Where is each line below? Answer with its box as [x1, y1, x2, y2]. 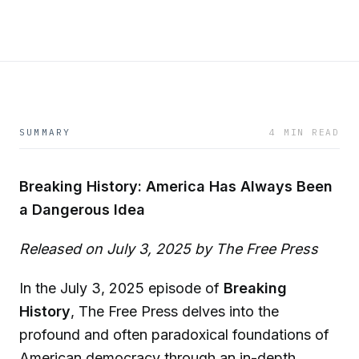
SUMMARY [19, 127, 71, 138]
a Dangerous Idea [19, 201, 145, 218]
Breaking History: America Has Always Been [19, 178, 333, 195]
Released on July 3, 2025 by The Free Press [19, 240, 318, 257]
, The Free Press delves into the [71, 302, 279, 320]
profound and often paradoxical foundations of [19, 325, 329, 343]
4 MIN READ [269, 127, 340, 138]
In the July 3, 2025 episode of [19, 279, 224, 296]
